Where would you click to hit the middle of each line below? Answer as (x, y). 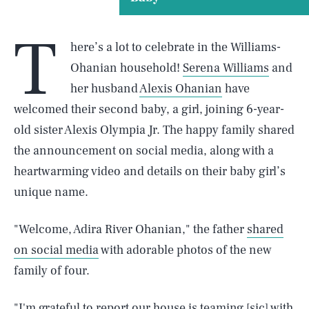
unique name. (51, 192)
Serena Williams (226, 68)
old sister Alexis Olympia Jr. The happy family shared (154, 130)
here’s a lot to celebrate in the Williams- (176, 47)
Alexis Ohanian (181, 89)
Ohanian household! (127, 68)
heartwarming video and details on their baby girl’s (150, 171)
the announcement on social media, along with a (144, 151)
